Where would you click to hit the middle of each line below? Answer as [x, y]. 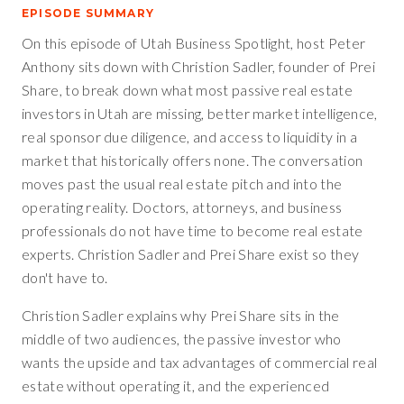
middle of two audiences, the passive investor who [182, 339]
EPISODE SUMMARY [88, 13]
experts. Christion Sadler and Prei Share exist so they [191, 254]
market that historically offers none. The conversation [193, 160]
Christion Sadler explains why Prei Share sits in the [181, 315]
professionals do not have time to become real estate [193, 230]
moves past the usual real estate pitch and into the [182, 184]
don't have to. [65, 277]
